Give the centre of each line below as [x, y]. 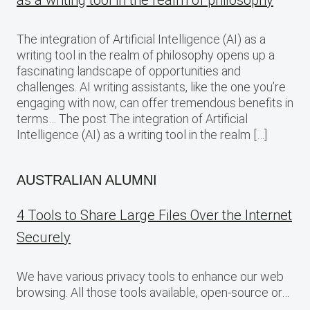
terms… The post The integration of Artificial [132, 119]
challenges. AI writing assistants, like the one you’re [151, 87]
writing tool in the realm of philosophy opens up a [146, 55]
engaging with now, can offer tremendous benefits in [155, 103]
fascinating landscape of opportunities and [129, 71]
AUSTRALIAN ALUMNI [87, 180]
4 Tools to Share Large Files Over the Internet [154, 215]
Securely [44, 237]
